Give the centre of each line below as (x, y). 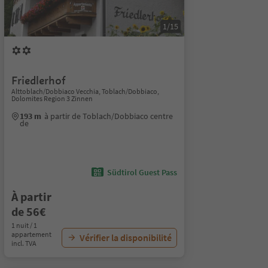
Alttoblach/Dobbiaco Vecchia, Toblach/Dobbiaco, (85, 91)
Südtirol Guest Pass (142, 172)
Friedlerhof (38, 80)
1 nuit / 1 (24, 225)
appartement (31, 234)
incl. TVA (24, 243)
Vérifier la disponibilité (125, 237)
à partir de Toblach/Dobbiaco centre (108, 116)
